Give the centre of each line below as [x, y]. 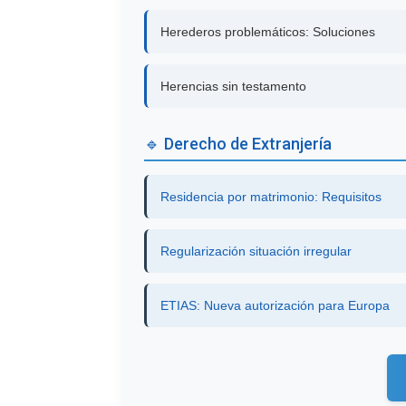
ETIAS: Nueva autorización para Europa [275, 305]
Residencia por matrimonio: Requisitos [271, 196]
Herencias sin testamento [234, 86]
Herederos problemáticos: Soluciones [268, 31]
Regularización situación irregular [256, 251]
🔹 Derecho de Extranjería [238, 143]
